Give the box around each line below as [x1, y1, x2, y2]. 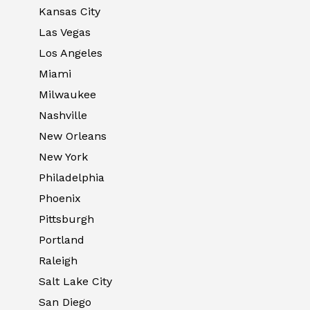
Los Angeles [39, 46, 102, 60]
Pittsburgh [39, 212, 94, 226]
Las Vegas [39, 25, 91, 39]
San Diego [39, 295, 91, 309]
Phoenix [39, 191, 81, 205]
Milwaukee [39, 87, 96, 101]
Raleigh [39, 253, 77, 267]
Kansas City [39, 4, 100, 18]
